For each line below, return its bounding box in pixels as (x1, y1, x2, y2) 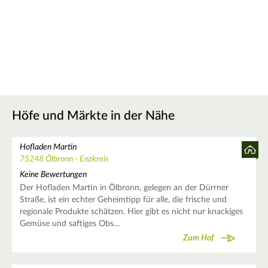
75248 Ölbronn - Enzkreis (19, 155, 109, 164)
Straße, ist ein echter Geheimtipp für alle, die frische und (19, 195, 227, 204)
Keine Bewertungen (19, 170, 87, 179)
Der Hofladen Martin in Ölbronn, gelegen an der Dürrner (19, 183, 229, 192)
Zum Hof (183, 234, 214, 243)
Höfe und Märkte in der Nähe (12, 109, 175, 123)
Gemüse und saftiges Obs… (19, 219, 120, 228)
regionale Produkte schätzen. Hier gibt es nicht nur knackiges (19, 207, 243, 216)
